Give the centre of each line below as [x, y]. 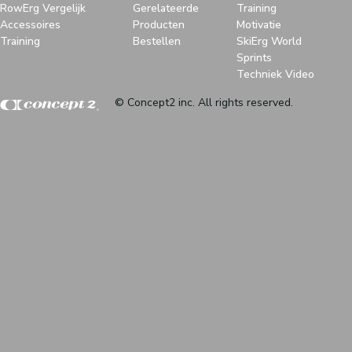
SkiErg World [269, 41]
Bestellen [157, 41]
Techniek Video [275, 74]
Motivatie [259, 24]
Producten [159, 24]
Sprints [254, 57]
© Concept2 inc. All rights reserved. [204, 102]
